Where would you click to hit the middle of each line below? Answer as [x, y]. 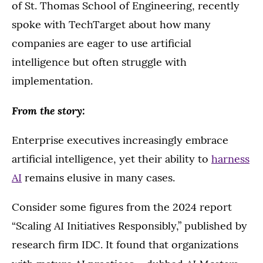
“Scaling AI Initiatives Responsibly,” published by [129, 226]
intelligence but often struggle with [99, 62]
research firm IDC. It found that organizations [125, 245]
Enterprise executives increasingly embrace [120, 140]
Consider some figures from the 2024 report [122, 207]
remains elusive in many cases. [98, 178]
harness [230, 159]
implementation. [52, 81]
